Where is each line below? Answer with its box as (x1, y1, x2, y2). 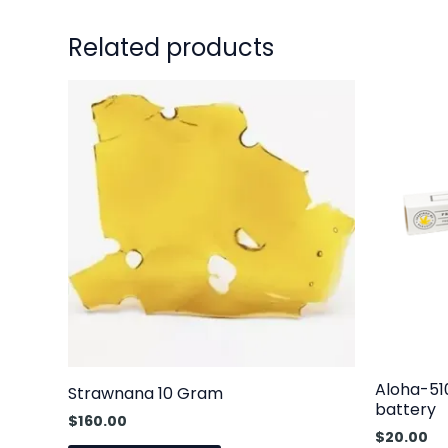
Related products (68, 31, 274, 64)
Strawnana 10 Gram (68, 381, 223, 405)
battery (375, 397, 436, 421)
